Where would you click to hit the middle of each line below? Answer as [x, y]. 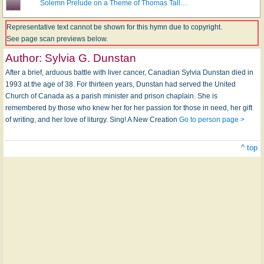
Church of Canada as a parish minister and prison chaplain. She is [111, 96]
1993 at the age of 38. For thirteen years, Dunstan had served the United [121, 84]
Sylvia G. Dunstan [90, 58]
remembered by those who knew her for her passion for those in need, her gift [129, 108]
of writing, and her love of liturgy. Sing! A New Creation [92, 120]
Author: [25, 58]
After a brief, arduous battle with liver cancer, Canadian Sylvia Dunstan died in [129, 72]
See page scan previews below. [57, 39]
